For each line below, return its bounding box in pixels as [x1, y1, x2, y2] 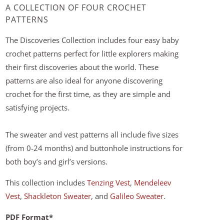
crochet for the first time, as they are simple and [5, 89, 170, 99]
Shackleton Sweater [24, 191, 91, 201]
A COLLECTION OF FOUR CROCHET [5, 2, 146, 13]
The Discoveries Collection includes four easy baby [5, 35, 179, 45]
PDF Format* [5, 212, 53, 222]
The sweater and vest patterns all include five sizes [5, 129, 178, 139]
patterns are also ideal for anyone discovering [5, 75, 162, 85]
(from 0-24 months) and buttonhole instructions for [5, 143, 182, 153]
